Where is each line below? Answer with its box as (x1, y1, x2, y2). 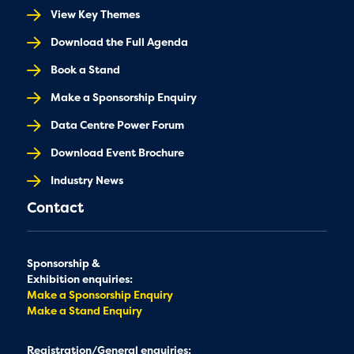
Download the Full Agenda (50, 34, 188, 49)
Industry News (50, 172, 123, 187)
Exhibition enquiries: (26, 271, 133, 286)
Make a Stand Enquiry (26, 303, 142, 318)
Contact (26, 197, 84, 217)
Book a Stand (50, 62, 120, 77)
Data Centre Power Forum (50, 117, 184, 132)
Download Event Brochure (50, 145, 184, 160)
